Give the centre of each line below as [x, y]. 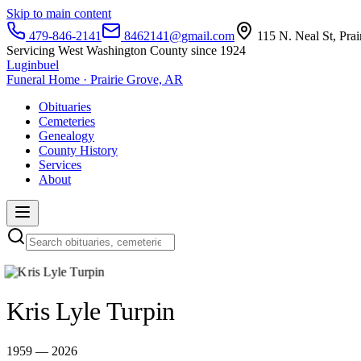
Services [60, 165]
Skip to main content [59, 13]
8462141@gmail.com [178, 36]
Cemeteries [67, 121]
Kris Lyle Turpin [91, 311]
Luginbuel [33, 65]
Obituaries [65, 107]
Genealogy [66, 136]
